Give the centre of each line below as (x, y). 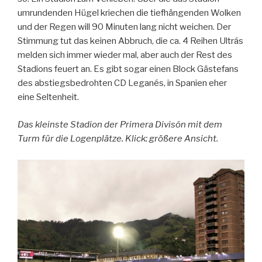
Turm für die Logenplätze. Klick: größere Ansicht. (118, 138)
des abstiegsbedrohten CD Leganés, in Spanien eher (122, 83)
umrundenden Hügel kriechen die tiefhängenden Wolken (129, 13)
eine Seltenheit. (48, 97)
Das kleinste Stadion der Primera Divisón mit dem (120, 124)
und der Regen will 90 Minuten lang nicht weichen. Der (124, 27)
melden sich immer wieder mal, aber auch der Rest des (125, 55)
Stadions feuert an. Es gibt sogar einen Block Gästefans (128, 69)
